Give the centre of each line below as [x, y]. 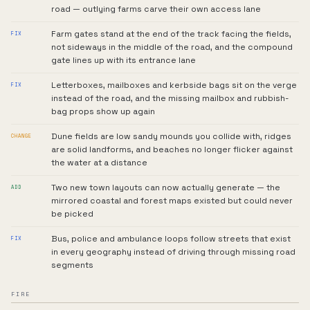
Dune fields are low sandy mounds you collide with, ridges [171, 136]
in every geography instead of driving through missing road [173, 252]
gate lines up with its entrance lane [124, 60]
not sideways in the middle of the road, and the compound [172, 47]
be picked [72, 214]
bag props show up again [103, 111]
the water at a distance [99, 163]
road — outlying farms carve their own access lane [156, 9]
